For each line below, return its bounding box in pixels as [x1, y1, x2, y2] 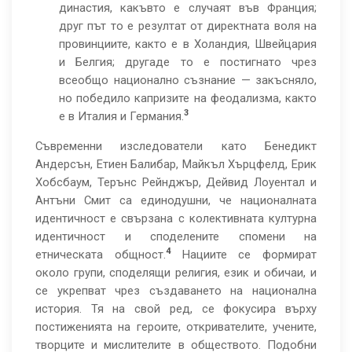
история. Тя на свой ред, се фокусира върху [35, 302, 317, 316]
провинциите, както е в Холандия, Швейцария [59, 37, 317, 51]
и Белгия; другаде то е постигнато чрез [59, 55, 317, 69]
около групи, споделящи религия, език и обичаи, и [35, 266, 317, 280]
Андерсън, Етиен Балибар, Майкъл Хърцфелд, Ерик [35, 157, 317, 171]
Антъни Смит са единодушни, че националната [35, 193, 317, 207]
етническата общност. [35, 247, 166, 262]
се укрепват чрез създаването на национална [35, 284, 317, 298]
